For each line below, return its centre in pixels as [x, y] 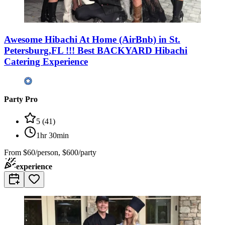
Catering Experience [46, 61]
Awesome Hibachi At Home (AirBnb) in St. [92, 39]
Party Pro [21, 99]
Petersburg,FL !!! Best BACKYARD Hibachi [96, 50]
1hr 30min [52, 135]
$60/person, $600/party [60, 152]
